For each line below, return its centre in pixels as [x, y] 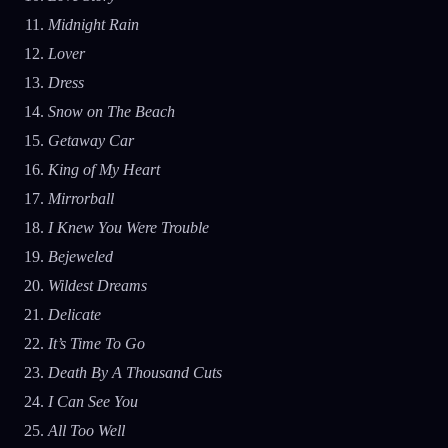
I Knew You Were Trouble [128, 228]
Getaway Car [91, 141]
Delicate [74, 315]
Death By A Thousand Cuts [135, 373]
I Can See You [93, 402]
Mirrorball [83, 199]
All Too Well [86, 431]
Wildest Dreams [97, 286]
